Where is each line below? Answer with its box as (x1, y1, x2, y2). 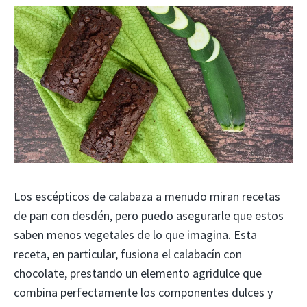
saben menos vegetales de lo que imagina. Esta (14, 227, 257, 243)
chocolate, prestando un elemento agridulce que (14, 265, 262, 282)
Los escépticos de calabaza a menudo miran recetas (14, 188, 280, 205)
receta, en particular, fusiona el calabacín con (14, 246, 242, 262)
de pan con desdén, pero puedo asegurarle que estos (14, 208, 284, 224)
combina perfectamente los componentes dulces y (14, 284, 273, 301)
